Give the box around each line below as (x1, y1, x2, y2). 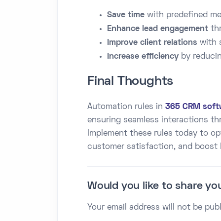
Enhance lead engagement (107, 25, 208, 33)
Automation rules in (87, 103, 165, 111)
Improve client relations (107, 38, 197, 47)
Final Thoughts (87, 75, 174, 88)
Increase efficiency (107, 52, 179, 61)
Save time (107, 11, 145, 19)
